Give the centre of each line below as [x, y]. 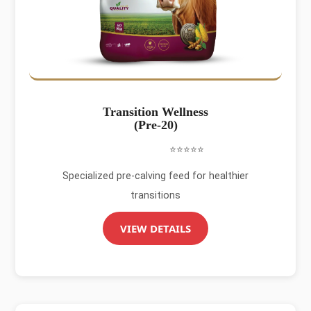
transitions [155, 195]
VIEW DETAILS [155, 228]
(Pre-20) [155, 125]
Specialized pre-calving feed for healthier [155, 176]
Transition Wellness [155, 112]
